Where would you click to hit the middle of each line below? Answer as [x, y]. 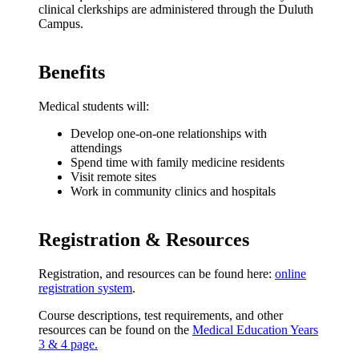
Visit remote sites [113, 177]
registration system [85, 288]
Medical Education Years [255, 329]
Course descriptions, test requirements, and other [161, 315]
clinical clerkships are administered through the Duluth [176, 10]
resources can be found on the [115, 329]
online [290, 273]
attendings [96, 148]
